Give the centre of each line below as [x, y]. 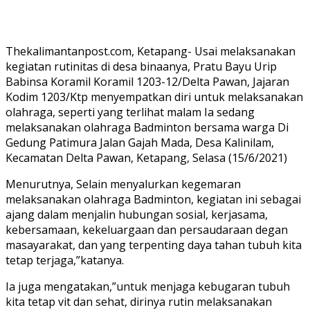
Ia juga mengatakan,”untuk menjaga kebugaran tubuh [148, 286]
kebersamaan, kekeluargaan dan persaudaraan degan [147, 230]
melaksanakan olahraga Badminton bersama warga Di [147, 127]
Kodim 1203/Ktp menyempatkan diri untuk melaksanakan [154, 97]
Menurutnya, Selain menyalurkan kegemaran [123, 184]
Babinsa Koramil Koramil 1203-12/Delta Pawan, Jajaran [147, 82]
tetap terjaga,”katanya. [65, 260]
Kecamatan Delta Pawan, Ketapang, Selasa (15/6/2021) [146, 158]
